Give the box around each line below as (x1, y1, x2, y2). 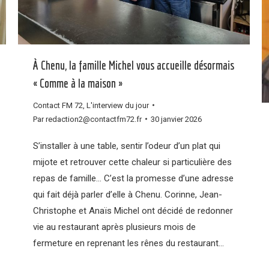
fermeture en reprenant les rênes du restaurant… (33, 237, 224, 249)
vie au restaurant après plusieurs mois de (33, 221, 196, 232)
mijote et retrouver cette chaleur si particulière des (33, 156, 232, 168)
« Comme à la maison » (33, 76, 122, 90)
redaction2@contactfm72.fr (46, 114, 142, 124)
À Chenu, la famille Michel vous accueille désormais (33, 58, 234, 72)
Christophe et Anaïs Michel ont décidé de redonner (33, 205, 233, 216)
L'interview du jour (86, 100, 149, 110)
